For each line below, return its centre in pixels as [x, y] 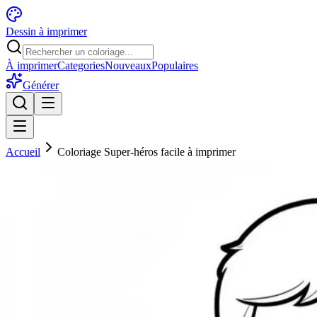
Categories [81, 65]
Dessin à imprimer [46, 31]
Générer [41, 85]
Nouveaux [128, 65]
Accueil [23, 152]
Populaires [175, 65]
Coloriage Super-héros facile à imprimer [146, 152]
